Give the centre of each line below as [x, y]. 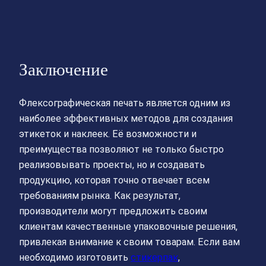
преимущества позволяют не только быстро [121, 150]
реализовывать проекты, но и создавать [112, 165]
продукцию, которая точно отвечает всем [114, 180]
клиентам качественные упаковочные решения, [128, 227]
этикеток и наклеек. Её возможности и [108, 134]
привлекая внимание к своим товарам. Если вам [129, 242]
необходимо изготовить [75, 258]
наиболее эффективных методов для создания [126, 119]
